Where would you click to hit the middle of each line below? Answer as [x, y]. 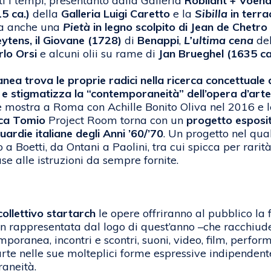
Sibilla [211, 14]
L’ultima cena [220, 41]
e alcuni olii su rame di [98, 54]
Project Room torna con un [116, 120]
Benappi [158, 41]
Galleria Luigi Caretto [116, 14]
